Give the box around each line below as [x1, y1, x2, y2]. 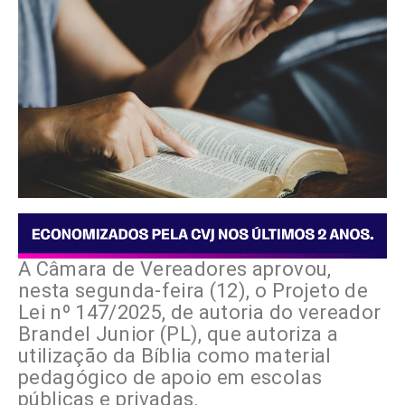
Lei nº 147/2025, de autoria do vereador [18, 300, 381, 324]
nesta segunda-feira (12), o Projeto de [18, 278, 368, 302]
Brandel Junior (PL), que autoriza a [18, 322, 338, 345]
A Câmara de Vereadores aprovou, [18, 257, 332, 280]
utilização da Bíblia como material [18, 344, 332, 367]
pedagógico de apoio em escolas [18, 365, 323, 389]
